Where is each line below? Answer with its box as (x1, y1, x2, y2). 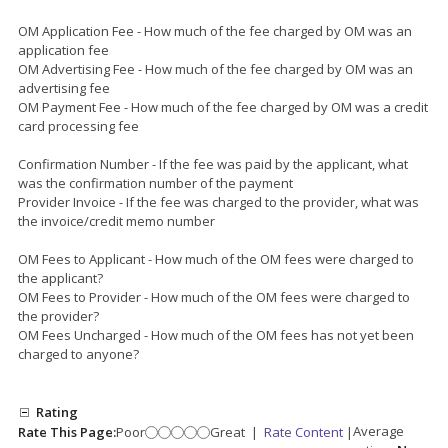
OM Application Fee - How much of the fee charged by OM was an (18, 21, 412, 40)
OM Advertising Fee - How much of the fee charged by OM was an (18, 59, 413, 78)
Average (353, 421, 404, 440)
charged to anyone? (18, 344, 139, 363)
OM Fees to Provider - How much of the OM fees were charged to (18, 287, 410, 306)
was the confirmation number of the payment (18, 173, 293, 192)
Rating (36, 402, 78, 421)
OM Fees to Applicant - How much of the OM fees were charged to (18, 249, 414, 268)
